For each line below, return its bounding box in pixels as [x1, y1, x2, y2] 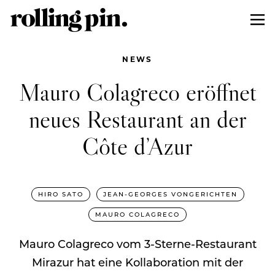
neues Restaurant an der [28, 103, 247, 134]
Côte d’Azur [82, 130, 193, 161]
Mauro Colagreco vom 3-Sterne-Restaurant [18, 236, 257, 251]
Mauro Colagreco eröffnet [18, 76, 257, 107]
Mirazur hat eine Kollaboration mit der [32, 254, 243, 269]
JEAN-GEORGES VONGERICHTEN [103, 189, 238, 198]
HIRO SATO [37, 189, 83, 198]
